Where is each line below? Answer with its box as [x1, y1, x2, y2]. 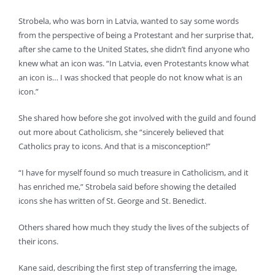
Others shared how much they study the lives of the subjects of [18, 222, 249, 233]
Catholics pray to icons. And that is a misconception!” [18, 141, 211, 152]
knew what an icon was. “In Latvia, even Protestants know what [18, 58, 249, 69]
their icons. [18, 236, 58, 247]
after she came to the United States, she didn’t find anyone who [18, 44, 250, 55]
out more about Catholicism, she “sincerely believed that [18, 126, 224, 138]
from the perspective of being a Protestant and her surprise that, [18, 29, 254, 41]
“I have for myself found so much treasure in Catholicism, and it [18, 167, 249, 179]
